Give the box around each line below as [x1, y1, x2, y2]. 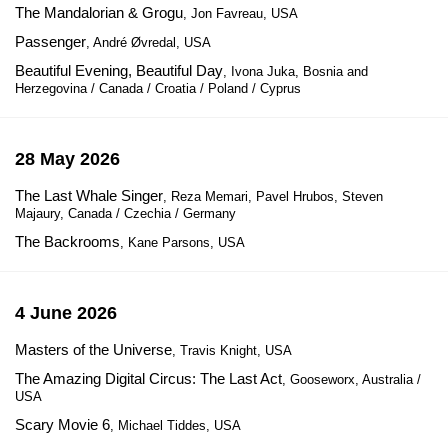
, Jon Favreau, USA [183, 6, 298, 21]
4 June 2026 [15, 303, 117, 323]
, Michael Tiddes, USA [110, 418, 241, 433]
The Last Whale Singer [15, 187, 163, 204]
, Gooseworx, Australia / [282, 372, 421, 387]
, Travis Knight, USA [172, 343, 292, 358]
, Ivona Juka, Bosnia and [223, 64, 368, 79]
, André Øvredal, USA [86, 35, 211, 50]
